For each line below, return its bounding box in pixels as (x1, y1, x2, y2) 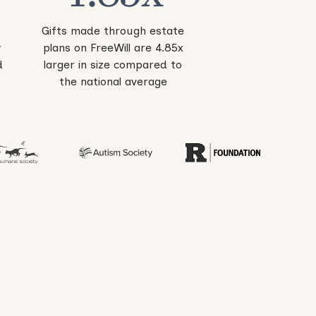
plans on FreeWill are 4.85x (42, 41, 183, 55)
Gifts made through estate (42, 24, 184, 38)
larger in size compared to (44, 58, 182, 72)
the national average (59, 75, 167, 89)
